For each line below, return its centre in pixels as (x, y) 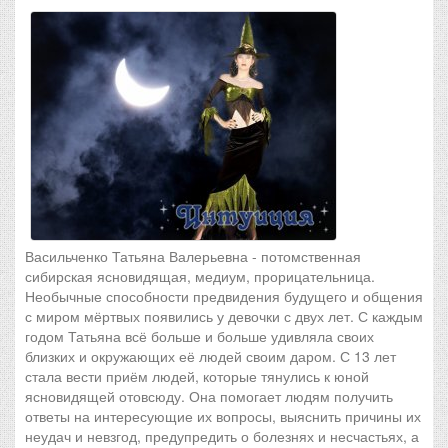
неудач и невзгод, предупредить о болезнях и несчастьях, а (222, 436)
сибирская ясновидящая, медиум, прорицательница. (200, 276)
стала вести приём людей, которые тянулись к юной (197, 376)
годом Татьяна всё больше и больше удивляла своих (199, 336)
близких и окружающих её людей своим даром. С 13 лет (210, 356)
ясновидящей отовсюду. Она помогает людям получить (209, 396)
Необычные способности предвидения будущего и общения (224, 296)
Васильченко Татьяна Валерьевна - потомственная (193, 256)
